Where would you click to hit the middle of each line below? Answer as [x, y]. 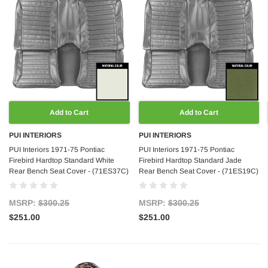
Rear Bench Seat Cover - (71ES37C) [69, 171]
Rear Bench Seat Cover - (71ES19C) [198, 171]
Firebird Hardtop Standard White [62, 161]
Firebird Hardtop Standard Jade [190, 161]
